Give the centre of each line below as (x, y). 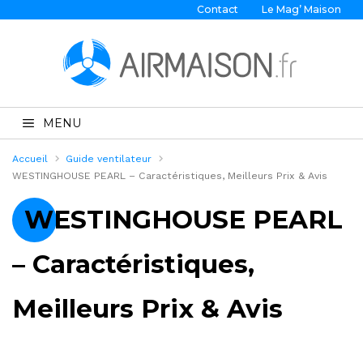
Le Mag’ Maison (301, 9)
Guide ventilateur (109, 159)
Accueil (30, 159)
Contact (218, 9)
